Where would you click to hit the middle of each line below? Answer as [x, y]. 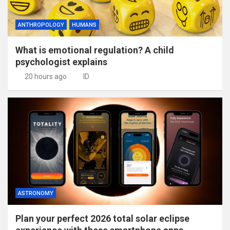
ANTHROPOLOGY [41, 25]
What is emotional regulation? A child [95, 50]
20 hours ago [45, 76]
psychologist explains [61, 62]
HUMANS [84, 25]
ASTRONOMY [36, 193]
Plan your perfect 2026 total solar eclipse [102, 218]
